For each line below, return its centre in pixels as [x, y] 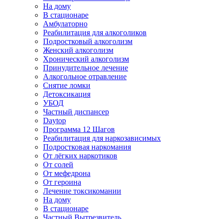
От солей [58, 164]
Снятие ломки [67, 85]
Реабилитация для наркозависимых [102, 138]
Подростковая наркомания [87, 147]
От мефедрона [67, 173]
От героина [62, 182]
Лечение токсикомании [82, 191]
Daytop [55, 120]
